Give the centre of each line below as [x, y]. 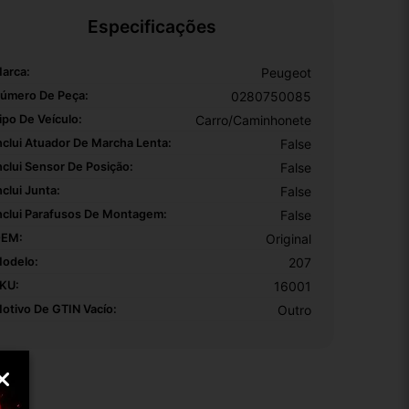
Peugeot [286, 72]
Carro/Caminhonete [253, 120]
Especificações [152, 26]
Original [288, 238]
